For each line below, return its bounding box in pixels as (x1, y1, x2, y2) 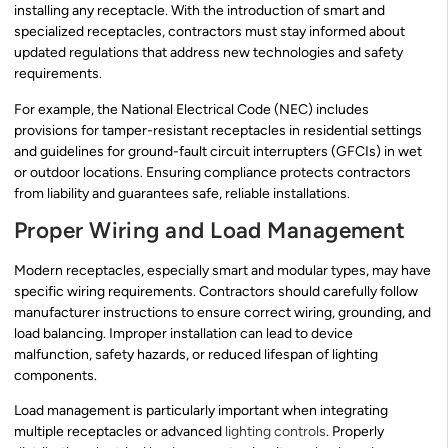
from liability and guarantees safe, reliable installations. (14, 184, 350, 202)
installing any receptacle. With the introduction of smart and (14, 2, 385, 20)
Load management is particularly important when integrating (14, 402, 388, 420)
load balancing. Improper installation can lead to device (14, 324, 353, 342)
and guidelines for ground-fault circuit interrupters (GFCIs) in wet (14, 142, 422, 160)
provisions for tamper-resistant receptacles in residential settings (14, 121, 422, 139)
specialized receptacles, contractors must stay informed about (14, 23, 405, 41)
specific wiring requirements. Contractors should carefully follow (14, 282, 418, 300)
